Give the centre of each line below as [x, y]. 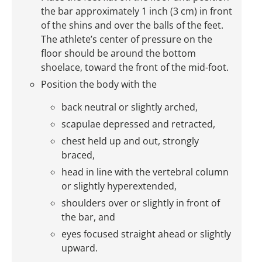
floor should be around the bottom [118, 54]
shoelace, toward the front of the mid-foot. [135, 68]
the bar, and [88, 217]
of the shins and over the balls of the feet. [132, 25]
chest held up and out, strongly [130, 141]
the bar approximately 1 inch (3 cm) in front [137, 11]
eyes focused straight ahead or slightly [146, 234]
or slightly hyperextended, [119, 186]
